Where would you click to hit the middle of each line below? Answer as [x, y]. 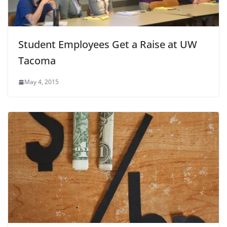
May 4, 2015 [42, 82]
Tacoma [37, 61]
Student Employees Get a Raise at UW [108, 45]
